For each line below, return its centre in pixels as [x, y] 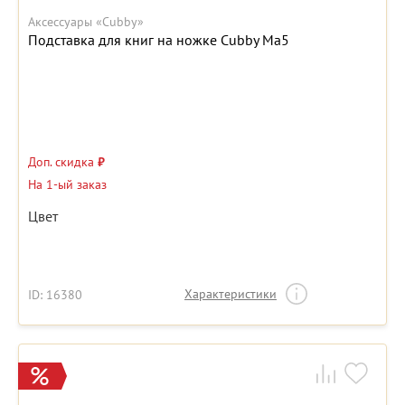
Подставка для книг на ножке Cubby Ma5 [159, 40]
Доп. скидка [63, 162]
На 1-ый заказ [67, 185]
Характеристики [231, 294]
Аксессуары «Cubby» [86, 22]
